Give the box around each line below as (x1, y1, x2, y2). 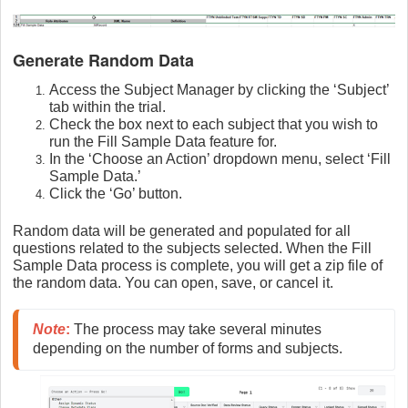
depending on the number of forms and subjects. (33, 341, 342, 357)
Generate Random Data (13, 48, 194, 73)
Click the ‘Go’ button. (49, 186, 182, 202)
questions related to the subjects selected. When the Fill (13, 240, 372, 257)
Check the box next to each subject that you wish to (49, 117, 378, 133)
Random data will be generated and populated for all (13, 223, 351, 240)
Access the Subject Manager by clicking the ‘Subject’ (49, 82, 389, 98)
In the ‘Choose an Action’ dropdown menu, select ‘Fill (49, 151, 391, 168)
